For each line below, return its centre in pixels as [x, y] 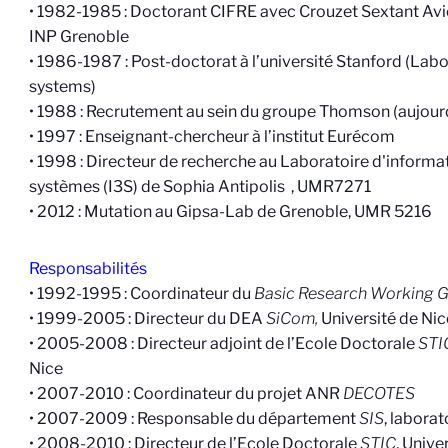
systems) [63, 86]
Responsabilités [88, 268]
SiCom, [292, 318]
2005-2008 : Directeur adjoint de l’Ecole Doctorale [228, 343]
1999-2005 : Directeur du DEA [152, 318]
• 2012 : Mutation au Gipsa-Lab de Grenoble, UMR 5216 [231, 211]
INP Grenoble [79, 36]
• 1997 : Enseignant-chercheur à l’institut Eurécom [212, 136]
